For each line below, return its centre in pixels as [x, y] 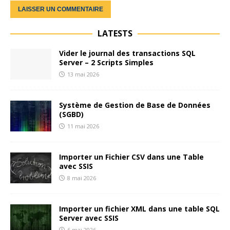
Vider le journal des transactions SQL [127, 53]
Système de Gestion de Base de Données [135, 105]
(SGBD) [71, 114]
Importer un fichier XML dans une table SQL [139, 209]
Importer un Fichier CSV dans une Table [131, 157]
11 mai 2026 [83, 126]
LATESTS [115, 34]
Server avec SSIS [89, 218]
